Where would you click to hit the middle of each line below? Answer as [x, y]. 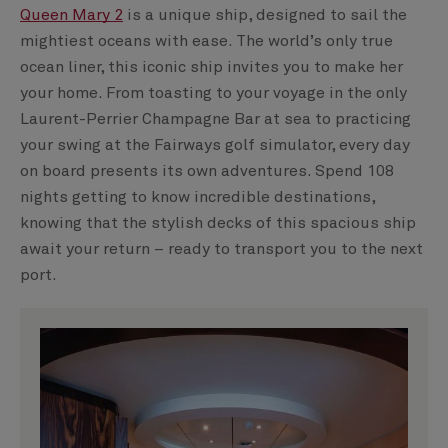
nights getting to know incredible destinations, [197, 197]
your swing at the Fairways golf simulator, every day [215, 145]
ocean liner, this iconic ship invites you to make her [211, 67]
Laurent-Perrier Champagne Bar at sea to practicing [215, 119]
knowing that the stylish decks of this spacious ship [218, 223]
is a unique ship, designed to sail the [265, 15]
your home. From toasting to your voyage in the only [213, 93]
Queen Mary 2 [71, 15]
